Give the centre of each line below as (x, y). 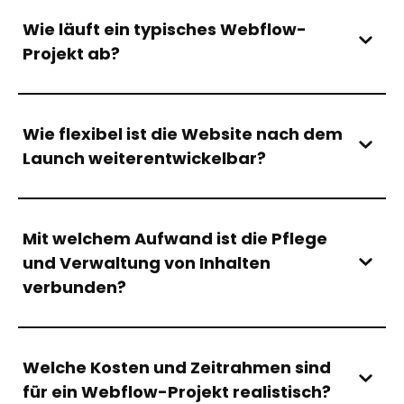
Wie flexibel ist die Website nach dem (183, 133)
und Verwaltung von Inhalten (147, 262)
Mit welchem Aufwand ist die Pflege (175, 238)
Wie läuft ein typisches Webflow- (165, 29)
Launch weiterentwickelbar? (144, 158)
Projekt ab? (71, 53)
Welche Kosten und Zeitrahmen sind (177, 367)
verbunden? (74, 287)
